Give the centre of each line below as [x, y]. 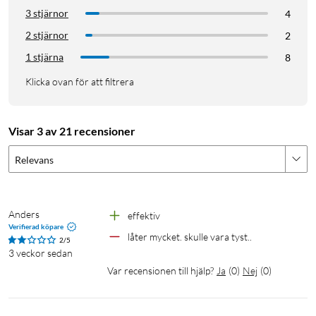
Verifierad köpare [36, 226]
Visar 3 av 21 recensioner [72, 130]
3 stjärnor [47, 13]
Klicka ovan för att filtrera [80, 81]
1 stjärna [44, 56]
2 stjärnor [47, 35]
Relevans [34, 159]
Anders [24, 214]
